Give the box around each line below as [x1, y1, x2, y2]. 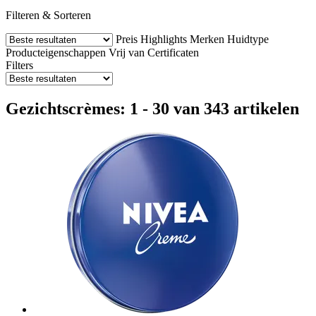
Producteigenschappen [6, 46, 106, 59]
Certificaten [147, 46, 199, 59]
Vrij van [109, 46, 145, 59]
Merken [190, 32, 224, 45]
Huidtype [227, 32, 269, 45]
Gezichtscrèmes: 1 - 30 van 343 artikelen [6, 99, 299, 118]
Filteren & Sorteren [6, 8, 91, 21]
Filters [6, 59, 33, 71]
